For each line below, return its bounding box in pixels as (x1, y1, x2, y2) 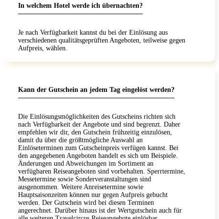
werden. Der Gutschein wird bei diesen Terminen (18, 198, 154, 206)
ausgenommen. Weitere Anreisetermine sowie (18, 183, 143, 191)
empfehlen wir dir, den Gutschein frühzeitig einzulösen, (18, 128, 172, 136)
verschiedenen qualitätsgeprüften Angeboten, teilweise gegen (18, 36, 185, 44)
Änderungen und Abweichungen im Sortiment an (18, 159, 153, 167)
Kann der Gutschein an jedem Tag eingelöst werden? (18, 86, 175, 93)
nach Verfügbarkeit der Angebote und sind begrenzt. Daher (18, 120, 180, 128)
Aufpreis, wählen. (18, 44, 67, 52)
